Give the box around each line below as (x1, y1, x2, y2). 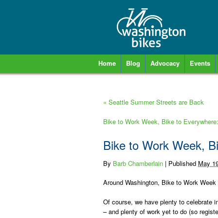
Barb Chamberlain (113, 159, 163, 168)
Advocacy (150, 58, 180, 68)
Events (190, 58, 210, 68)
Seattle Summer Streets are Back (107, 97, 204, 107)
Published (168, 159, 198, 168)
